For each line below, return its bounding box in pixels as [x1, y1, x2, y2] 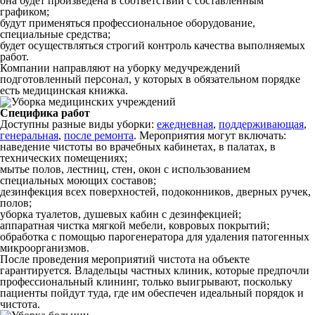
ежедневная [157, 117, 213, 130]
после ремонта [64, 129, 134, 141]
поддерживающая [219, 117, 304, 130]
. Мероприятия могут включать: [134, 129, 286, 141]
